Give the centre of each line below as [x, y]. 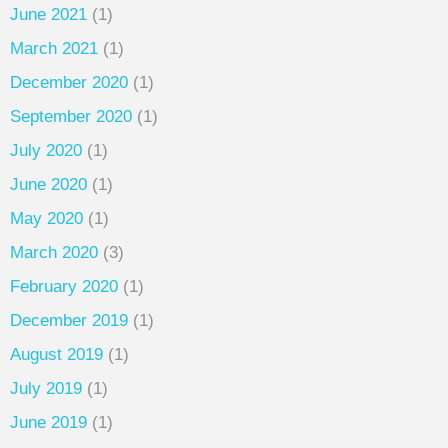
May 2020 [46, 219]
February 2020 [64, 287]
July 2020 [46, 151]
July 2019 [46, 389]
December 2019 [69, 321]
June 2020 [48, 185]
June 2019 [48, 423]
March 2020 [54, 253]
